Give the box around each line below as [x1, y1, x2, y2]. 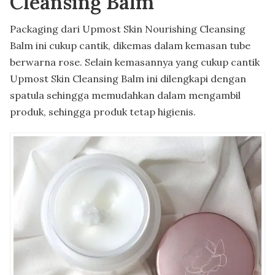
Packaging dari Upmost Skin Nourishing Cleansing [10, 22, 246, 35]
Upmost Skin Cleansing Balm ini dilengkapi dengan [10, 72, 246, 85]
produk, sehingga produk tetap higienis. [10, 105, 196, 118]
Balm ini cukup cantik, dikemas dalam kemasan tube [10, 39, 250, 52]
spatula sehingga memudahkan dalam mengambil [10, 88, 241, 101]
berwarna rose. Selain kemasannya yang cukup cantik [10, 55, 260, 68]
